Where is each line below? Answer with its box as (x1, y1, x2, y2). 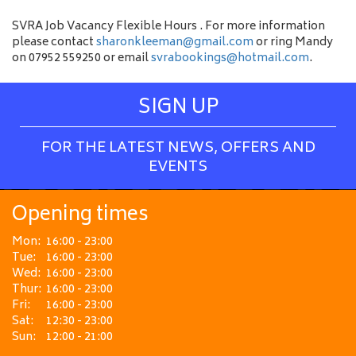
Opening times (12, 199, 149, 233)
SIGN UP (137, 91, 219, 126)
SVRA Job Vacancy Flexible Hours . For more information (12, 17, 325, 37)
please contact (12, 33, 96, 52)
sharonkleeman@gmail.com (96, 33, 253, 52)
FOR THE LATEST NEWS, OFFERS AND (41, 136, 315, 161)
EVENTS (149, 155, 207, 180)
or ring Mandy (253, 33, 333, 52)
